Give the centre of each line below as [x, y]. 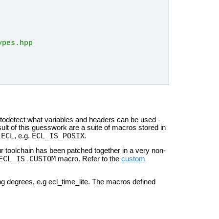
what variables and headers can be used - [94, 120]
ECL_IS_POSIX [58, 135]
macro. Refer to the [88, 159]
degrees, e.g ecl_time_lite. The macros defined [81, 182]
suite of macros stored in [126, 127]
